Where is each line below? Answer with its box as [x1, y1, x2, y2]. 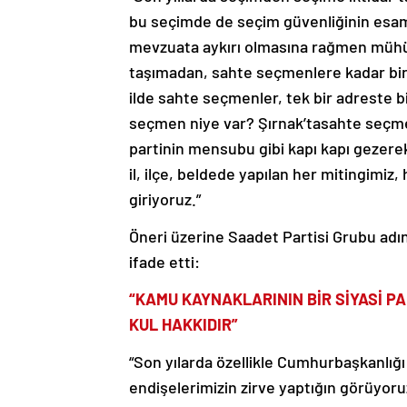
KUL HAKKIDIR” [129, 314, 238, 335]
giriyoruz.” [129, 189, 201, 210]
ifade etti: [129, 252, 200, 273]
